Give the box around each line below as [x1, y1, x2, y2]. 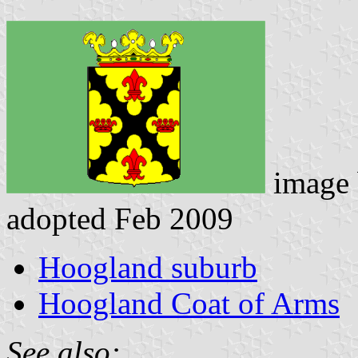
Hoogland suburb [38, 249, 257, 284]
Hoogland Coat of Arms [38, 285, 340, 320]
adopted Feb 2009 [6, 201, 233, 236]
